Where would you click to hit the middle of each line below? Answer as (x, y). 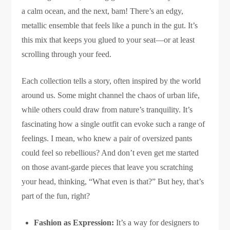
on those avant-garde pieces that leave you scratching (108, 167)
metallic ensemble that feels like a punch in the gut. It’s (110, 26)
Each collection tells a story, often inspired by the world (111, 81)
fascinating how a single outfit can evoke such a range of (113, 124)
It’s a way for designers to (157, 223)
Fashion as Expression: (74, 223)
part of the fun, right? (56, 196)
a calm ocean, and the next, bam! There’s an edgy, (103, 11)
